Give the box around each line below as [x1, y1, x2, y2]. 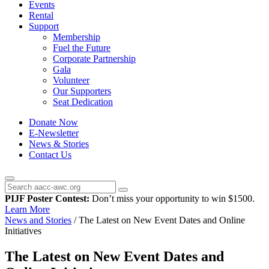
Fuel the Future [53, 43, 110, 53]
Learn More [5, 204, 50, 214]
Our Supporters [53, 86, 111, 96]
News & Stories [29, 139, 89, 149]
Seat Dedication [53, 97, 113, 107]
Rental [29, 10, 53, 20]
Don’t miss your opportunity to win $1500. [89, 193, 255, 204]
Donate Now [29, 117, 78, 127]
